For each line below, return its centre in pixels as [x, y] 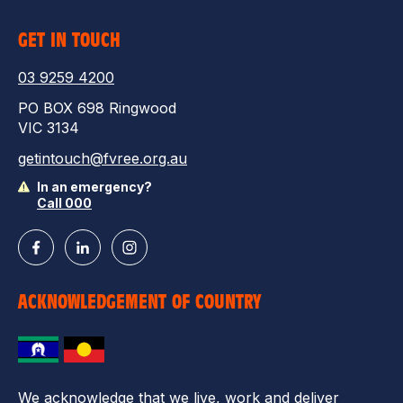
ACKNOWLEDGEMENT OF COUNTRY [139, 302]
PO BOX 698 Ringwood [97, 108]
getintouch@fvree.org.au [103, 159]
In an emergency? [94, 187]
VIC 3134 [49, 128]
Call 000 [64, 203]
